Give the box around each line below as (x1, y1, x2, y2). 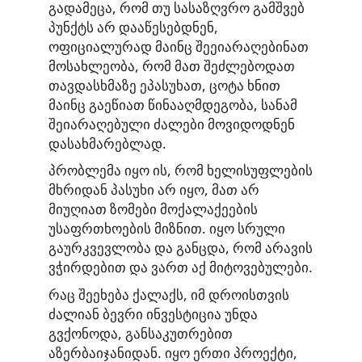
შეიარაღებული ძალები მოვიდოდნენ (48, 114, 295, 133)
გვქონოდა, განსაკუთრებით (48, 323, 233, 343)
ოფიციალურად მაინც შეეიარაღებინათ (48, 36, 309, 56)
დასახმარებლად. (48, 133, 166, 153)
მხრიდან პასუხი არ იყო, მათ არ (48, 180, 259, 200)
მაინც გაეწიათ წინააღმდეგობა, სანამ (48, 95, 297, 114)
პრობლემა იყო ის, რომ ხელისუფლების (48, 161, 313, 180)
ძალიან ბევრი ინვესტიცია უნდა (48, 304, 258, 323)
